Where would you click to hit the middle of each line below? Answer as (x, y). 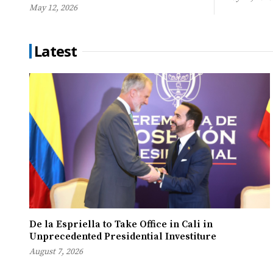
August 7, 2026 (56, 252)
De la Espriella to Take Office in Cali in (121, 225)
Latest (56, 51)
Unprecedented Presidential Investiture (123, 237)
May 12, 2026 (53, 8)
